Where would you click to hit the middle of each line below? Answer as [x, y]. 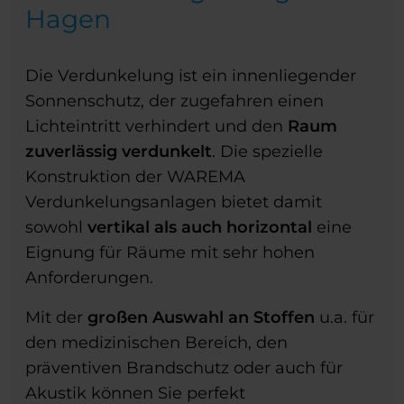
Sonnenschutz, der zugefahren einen [174, 101]
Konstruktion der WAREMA [135, 177]
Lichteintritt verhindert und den [156, 127]
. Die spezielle [267, 152]
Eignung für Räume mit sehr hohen [170, 253]
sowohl [56, 228]
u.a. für [344, 318]
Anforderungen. [89, 278]
